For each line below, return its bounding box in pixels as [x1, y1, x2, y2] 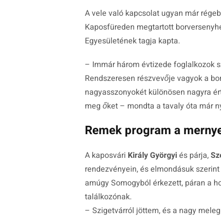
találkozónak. [85, 190, 132, 203]
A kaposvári [85, 149, 126, 161]
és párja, [179, 149, 211, 161]
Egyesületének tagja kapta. [85, 35, 180, 47]
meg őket [85, 100, 118, 112]
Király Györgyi [126, 149, 179, 161]
